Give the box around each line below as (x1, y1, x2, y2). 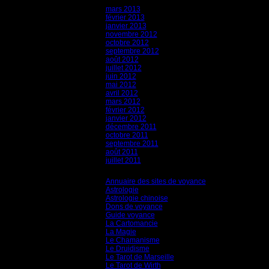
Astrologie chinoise (105, 194, 168, 202)
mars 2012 (105, 97, 141, 106)
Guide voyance (105, 211, 155, 219)
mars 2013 (105, 5, 141, 13)
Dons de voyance (105, 202, 163, 211)
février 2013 (105, 13, 145, 22)
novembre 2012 (105, 30, 157, 38)
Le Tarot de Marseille (105, 253, 174, 261)
